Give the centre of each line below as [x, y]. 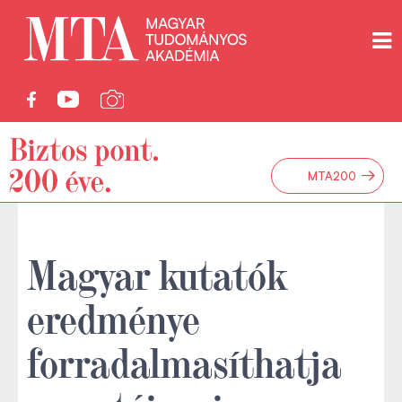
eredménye [114, 317]
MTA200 [332, 176]
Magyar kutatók [157, 273]
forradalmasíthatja [184, 361]
